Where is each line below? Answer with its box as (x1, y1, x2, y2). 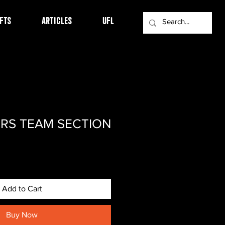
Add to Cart (2, 184, 42, 193)
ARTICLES (42, 15, 72, 25)
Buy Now (6, 210, 38, 219)
